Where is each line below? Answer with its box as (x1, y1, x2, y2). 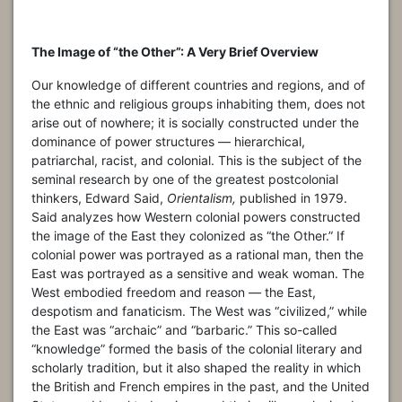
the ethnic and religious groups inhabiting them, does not (31, 96, 365, 112)
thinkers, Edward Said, (31, 190, 167, 206)
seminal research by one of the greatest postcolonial (31, 171, 338, 188)
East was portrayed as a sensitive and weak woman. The (31, 266, 364, 282)
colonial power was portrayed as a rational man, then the (31, 247, 363, 263)
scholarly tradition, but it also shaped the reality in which (31, 360, 361, 376)
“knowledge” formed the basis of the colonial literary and (31, 341, 363, 357)
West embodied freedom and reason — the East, (31, 284, 316, 301)
